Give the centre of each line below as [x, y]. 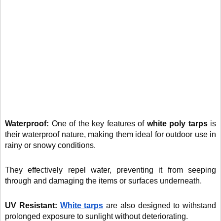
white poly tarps [177, 124]
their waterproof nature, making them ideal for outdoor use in [110, 134]
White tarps [82, 205]
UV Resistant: [33, 205]
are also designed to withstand [160, 205]
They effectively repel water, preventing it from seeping [110, 170]
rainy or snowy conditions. [51, 145]
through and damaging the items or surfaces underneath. [103, 181]
